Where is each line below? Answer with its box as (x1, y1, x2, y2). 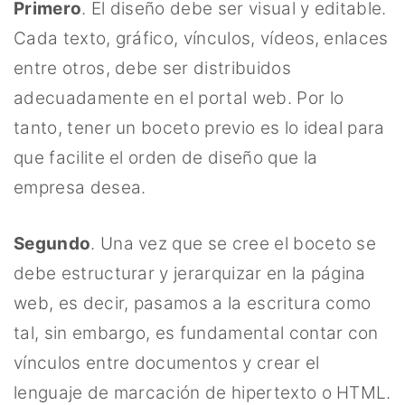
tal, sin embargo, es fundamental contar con (14, 322, 379, 344)
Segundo (14, 232, 91, 254)
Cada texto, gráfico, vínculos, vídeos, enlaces (14, 28, 389, 49)
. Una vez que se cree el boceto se (90, 232, 377, 254)
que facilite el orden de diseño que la (14, 147, 318, 168)
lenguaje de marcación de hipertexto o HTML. (14, 381, 391, 403)
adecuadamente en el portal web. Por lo (14, 88, 344, 108)
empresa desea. (14, 177, 146, 198)
